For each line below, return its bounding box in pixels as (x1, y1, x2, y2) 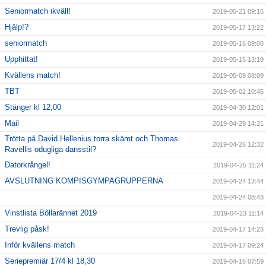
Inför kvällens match (5, 240, 75, 250)
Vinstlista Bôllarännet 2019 (5, 208, 97, 218)
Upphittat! (5, 55, 38, 64)
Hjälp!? (5, 23, 28, 32)
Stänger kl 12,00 (5, 103, 61, 112)
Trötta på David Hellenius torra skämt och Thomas (5, 134, 178, 144)
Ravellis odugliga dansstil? (5, 145, 96, 154)
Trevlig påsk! (5, 224, 49, 234)
